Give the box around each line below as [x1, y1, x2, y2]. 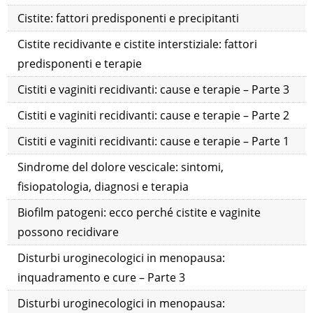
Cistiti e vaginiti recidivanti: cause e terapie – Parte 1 [17, 133, 290, 150]
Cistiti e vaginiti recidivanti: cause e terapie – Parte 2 [17, 108, 290, 124]
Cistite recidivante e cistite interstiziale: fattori [17, 36, 258, 52]
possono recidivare [17, 224, 119, 240]
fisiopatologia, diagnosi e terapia [17, 179, 189, 195]
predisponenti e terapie [17, 56, 143, 72]
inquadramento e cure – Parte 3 [17, 270, 186, 286]
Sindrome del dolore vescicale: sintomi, [17, 159, 224, 175]
